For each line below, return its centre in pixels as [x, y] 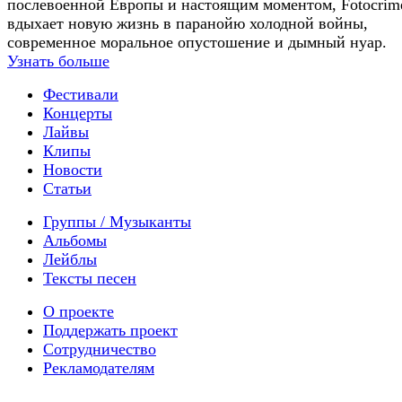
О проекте [79, 312]
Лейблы [70, 260]
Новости [73, 170]
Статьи [67, 189]
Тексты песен [90, 279]
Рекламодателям [99, 368]
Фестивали [81, 95]
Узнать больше [58, 61]
